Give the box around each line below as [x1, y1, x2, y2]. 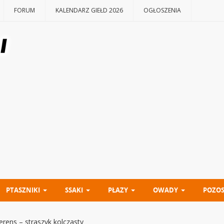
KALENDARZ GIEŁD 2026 [55, 6, 123, 14]
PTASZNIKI [6, 185, 40, 194]
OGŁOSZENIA [143, 6, 181, 14]
